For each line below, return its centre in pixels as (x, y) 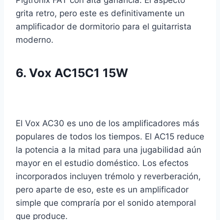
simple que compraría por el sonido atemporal (106, 203)
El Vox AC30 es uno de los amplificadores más (108, 124)
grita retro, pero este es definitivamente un (100, 14)
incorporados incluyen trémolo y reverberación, (108, 177)
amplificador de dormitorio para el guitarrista (104, 27)
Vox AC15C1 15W (79, 73)
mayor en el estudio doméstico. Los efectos (102, 163)
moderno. (35, 40)
